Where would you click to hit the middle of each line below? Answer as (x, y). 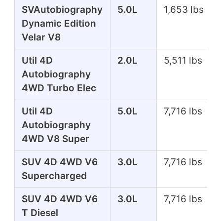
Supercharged (54, 176)
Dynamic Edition (59, 23)
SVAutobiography (62, 9)
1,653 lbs (184, 9)
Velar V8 (41, 37)
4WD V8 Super (55, 139)
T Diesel (40, 213)
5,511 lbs (183, 60)
